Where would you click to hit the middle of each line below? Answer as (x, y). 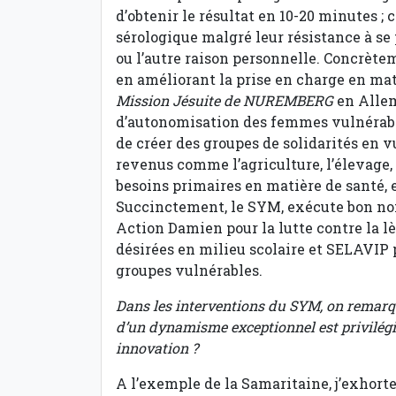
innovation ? (157, 347)
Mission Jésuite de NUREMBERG (226, 100)
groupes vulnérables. (189, 270)
